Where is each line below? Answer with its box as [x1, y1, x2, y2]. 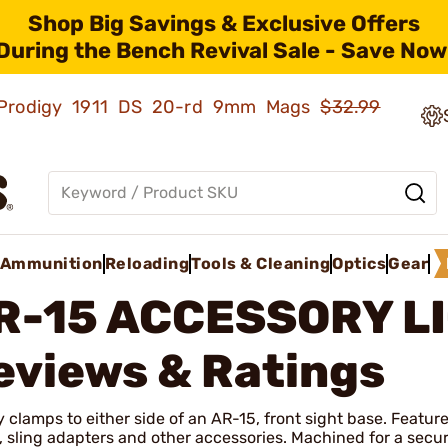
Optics [332, 253, 386, 273]
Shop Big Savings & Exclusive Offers [28, 10, 420, 37]
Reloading [104, 253, 189, 273]
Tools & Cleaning [191, 253, 330, 273]
